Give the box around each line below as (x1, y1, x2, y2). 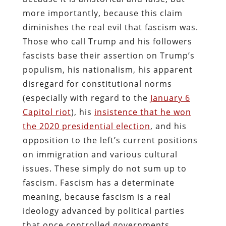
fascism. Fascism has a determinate (22, 177, 175, 188)
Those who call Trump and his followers (22, 35, 192, 47)
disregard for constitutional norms (22, 78, 172, 89)
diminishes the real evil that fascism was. (22, 21, 198, 33)
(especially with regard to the (22, 92, 150, 103)
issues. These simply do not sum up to (22, 162, 187, 174)
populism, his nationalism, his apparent (22, 64, 193, 75)
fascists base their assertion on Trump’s (22, 49, 195, 61)
